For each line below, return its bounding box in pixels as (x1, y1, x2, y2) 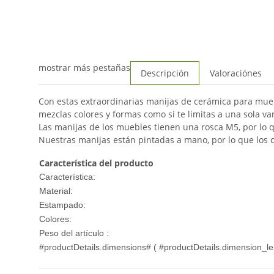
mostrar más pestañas (39, 62, 130, 74)
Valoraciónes (210, 67, 262, 80)
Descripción (141, 67, 189, 80)
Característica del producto (39, 157, 154, 169)
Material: (39, 186, 73, 196)
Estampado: (39, 200, 86, 210)
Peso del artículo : (39, 228, 109, 239)
